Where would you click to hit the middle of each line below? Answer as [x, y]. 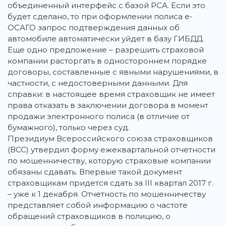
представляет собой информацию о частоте [98, 205]
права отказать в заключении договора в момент [108, 105]
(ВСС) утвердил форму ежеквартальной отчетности [111, 150]
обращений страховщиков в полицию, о [89, 216]
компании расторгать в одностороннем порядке [107, 61]
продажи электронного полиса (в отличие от [99, 117]
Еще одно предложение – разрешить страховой [106, 50]
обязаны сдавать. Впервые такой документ [95, 172]
